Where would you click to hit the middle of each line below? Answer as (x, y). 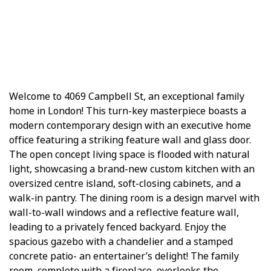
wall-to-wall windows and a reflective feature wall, (124, 213)
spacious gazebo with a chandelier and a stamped (121, 242)
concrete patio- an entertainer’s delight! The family (124, 256)
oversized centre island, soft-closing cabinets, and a (125, 184)
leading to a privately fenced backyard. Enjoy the (118, 227)
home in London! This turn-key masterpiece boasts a (128, 111)
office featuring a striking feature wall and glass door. (130, 140)
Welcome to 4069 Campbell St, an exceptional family (127, 97)
